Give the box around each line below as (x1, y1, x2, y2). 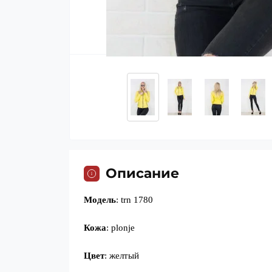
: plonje (106, 223, 135, 233)
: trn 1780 (116, 195, 153, 205)
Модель (84, 195, 116, 205)
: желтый (104, 251, 139, 260)
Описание (106, 165, 179, 182)
